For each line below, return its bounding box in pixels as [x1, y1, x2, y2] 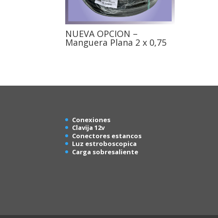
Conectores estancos [72, 131, 142, 140]
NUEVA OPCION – [65, 27, 138, 39]
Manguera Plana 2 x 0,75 [65, 36, 167, 48]
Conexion [72, 115, 104, 124]
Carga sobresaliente [72, 147, 139, 156]
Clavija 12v [72, 123, 105, 132]
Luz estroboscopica [72, 139, 137, 148]
